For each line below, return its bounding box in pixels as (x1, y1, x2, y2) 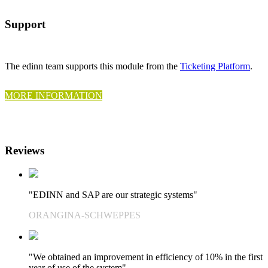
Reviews (5, 144, 44, 157)
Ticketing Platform (180, 61, 250, 72)
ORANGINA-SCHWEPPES (29, 210, 141, 221)
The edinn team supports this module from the (5, 61, 180, 72)
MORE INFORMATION (5, 90, 102, 101)
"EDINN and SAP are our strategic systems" (29, 190, 197, 200)
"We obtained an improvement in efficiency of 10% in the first (29, 252, 263, 263)
